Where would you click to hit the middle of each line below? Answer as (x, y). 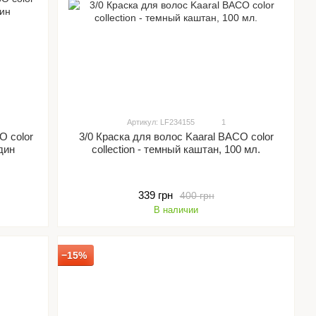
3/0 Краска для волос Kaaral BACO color (176, 137)
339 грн (155, 195)
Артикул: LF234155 (160, 122)
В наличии (176, 210)
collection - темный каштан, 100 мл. (176, 150)
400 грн (197, 195)
